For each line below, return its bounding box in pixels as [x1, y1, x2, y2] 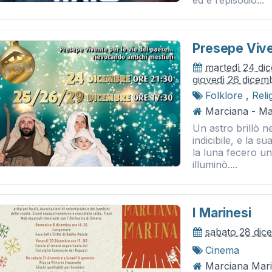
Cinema [205, 244, 240, 256]
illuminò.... [192, 158, 238, 171]
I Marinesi [192, 205, 251, 220]
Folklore [205, 89, 243, 101]
